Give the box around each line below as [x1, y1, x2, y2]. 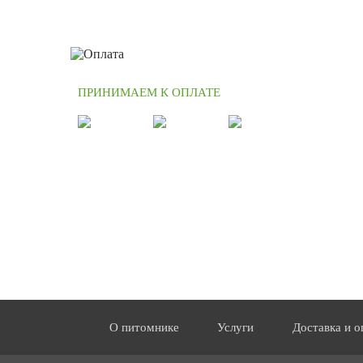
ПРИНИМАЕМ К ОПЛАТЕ [78, 86, 220, 100]
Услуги [217, 321, 254, 335]
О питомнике [109, 321, 179, 335]
